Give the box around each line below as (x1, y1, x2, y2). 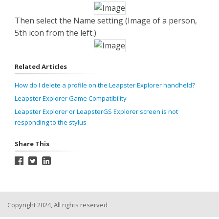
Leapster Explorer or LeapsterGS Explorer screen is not (15, 107, 178, 116)
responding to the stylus (15, 118, 87, 127)
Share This (15, 139, 49, 148)
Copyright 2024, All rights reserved (7, 200, 108, 209)
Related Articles (15, 62, 67, 71)
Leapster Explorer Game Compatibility (15, 94, 127, 103)
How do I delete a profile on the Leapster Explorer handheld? (15, 81, 195, 89)
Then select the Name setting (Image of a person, (15, 15, 197, 26)
